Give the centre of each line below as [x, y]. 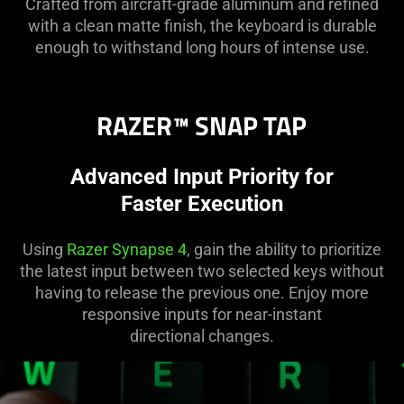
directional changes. [202, 336]
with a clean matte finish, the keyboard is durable [202, 26]
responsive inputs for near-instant [202, 315]
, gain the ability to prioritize [284, 250]
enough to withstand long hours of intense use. [202, 48]
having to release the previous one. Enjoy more [202, 293]
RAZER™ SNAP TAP [202, 129]
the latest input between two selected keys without [202, 271]
